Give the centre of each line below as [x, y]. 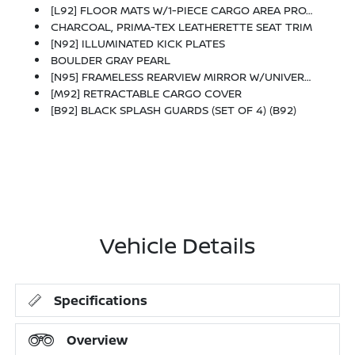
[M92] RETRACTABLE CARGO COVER [147, 93]
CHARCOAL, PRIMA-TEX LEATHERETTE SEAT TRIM [182, 27]
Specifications [101, 300]
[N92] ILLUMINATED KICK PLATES [138, 43]
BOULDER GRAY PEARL [111, 60]
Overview [97, 340]
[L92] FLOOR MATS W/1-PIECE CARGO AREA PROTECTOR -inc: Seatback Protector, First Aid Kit [179, 10]
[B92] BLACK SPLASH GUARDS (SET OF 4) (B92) [174, 110]
